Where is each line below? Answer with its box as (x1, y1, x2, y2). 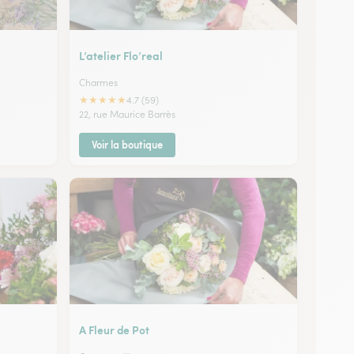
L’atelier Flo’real (79, 47, 163, 63)
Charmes (79, 76, 118, 88)
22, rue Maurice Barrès (79, 107, 175, 120)
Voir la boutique (92, 137, 163, 152)
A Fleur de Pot (79, 321, 149, 337)
